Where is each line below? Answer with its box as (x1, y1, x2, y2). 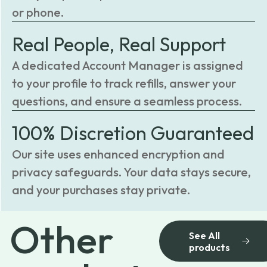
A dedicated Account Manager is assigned (12, 58, 243, 73)
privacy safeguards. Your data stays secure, (12, 164, 251, 179)
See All (189, 229, 220, 241)
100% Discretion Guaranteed (12, 121, 254, 145)
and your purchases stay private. (12, 182, 190, 197)
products (189, 241, 230, 253)
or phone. (12, 5, 64, 20)
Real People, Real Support (12, 32, 226, 56)
